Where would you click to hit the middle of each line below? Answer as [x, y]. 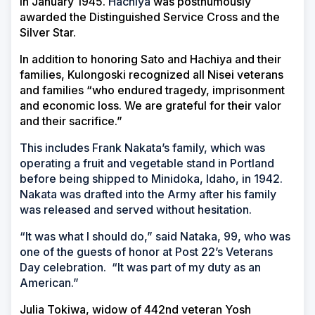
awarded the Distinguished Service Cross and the [150, 17]
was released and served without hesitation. [136, 210]
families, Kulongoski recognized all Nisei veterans [152, 75]
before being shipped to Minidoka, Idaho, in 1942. [151, 179]
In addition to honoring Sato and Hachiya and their [150, 59]
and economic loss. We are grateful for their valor [150, 106]
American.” [49, 283]
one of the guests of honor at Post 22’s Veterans [146, 252]
